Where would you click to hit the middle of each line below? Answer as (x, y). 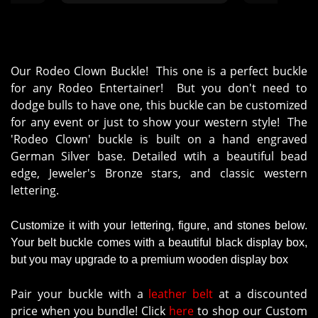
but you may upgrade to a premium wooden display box (149, 260)
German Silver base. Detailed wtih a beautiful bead (159, 157)
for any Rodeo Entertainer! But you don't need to (159, 88)
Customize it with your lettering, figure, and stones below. (159, 226)
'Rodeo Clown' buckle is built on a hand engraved (159, 139)
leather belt (181, 294)
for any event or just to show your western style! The (159, 122)
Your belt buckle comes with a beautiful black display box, (159, 243)
